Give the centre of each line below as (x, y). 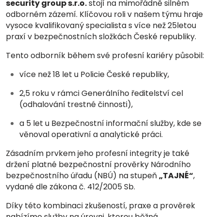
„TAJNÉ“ (176, 176)
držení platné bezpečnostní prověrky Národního (98, 164)
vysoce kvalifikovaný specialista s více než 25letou (101, 25)
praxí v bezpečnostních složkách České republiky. (101, 37)
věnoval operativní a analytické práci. (91, 134)
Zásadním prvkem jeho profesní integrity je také (98, 153)
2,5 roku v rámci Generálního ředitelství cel (101, 93)
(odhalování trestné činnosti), (76, 104)
